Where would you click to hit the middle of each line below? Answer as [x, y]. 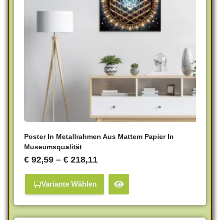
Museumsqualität [53, 147]
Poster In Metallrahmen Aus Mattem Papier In [99, 136]
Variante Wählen [69, 184]
